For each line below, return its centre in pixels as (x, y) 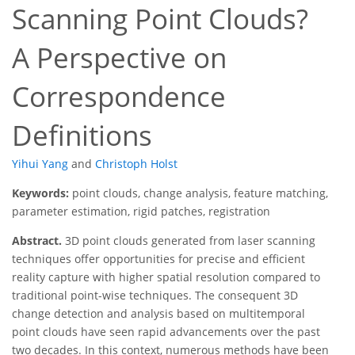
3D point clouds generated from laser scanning (189, 241)
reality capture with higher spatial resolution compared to (166, 277)
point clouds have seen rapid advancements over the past (166, 332)
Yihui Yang (40, 164)
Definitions (82, 136)
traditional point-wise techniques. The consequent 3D (155, 296)
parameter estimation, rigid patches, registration (141, 212)
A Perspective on (119, 58)
